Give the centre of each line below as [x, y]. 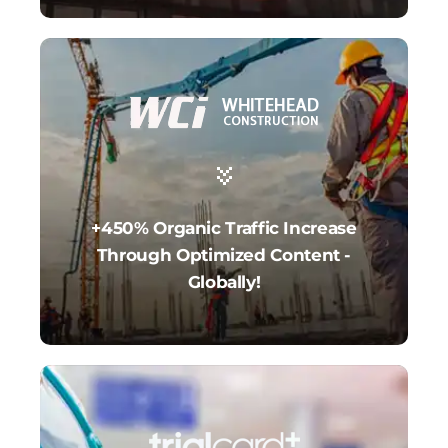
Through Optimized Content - [224, 255]
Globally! [224, 282]
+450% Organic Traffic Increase [224, 228]
